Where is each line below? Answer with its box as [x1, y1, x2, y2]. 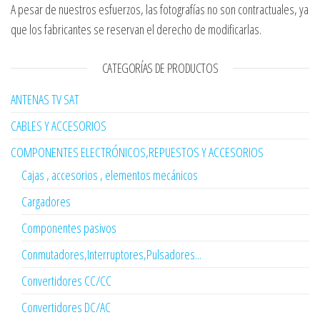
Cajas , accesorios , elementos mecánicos [21, 166, 198, 184]
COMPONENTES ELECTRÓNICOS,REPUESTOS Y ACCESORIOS [11, 144, 264, 161]
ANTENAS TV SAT [11, 91, 79, 109]
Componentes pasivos [21, 219, 116, 237]
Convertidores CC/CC [21, 272, 111, 290]
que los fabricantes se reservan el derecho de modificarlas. [11, 21, 261, 39]
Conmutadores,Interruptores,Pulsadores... [21, 246, 201, 264]
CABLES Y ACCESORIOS [11, 117, 106, 135]
